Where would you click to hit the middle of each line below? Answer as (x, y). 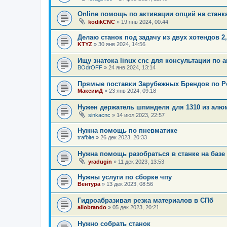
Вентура (89, 184)
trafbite (86, 138)
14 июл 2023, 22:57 (141, 115)
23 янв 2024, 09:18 (133, 91)
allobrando (92, 207)
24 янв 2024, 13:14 (132, 68)
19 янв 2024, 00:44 (145, 22)
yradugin (100, 162)
